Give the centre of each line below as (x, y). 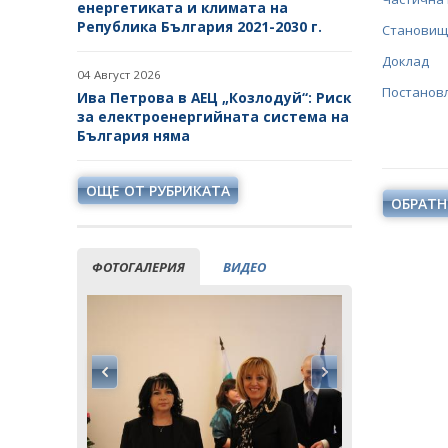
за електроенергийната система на (213, 117)
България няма (133, 136)
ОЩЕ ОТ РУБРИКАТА (158, 191)
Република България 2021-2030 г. (199, 27)
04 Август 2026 (119, 75)
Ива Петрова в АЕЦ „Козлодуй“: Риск (214, 98)
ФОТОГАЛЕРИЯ (138, 267)
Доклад (405, 61)
